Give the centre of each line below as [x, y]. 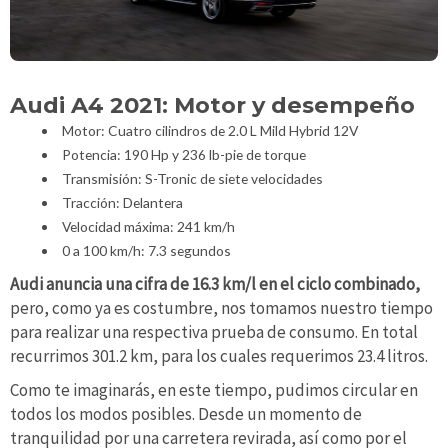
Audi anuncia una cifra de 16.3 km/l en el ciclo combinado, [215, 284]
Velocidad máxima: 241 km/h [148, 226]
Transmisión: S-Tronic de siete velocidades [192, 178]
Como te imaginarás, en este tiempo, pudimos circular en [214, 390]
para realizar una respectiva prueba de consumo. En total [214, 332]
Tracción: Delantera [122, 202]
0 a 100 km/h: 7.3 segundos [146, 250]
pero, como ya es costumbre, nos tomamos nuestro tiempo [221, 308]
